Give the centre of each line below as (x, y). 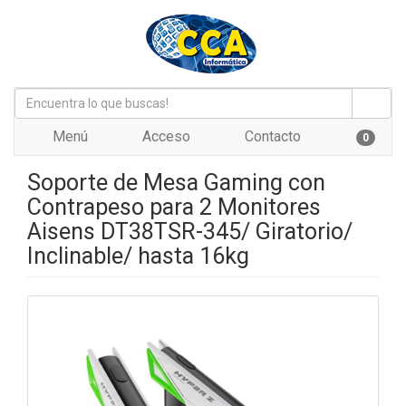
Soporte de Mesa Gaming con (176, 183)
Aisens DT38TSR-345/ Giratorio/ (190, 232)
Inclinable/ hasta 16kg (138, 256)
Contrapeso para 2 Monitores (174, 207)
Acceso (164, 136)
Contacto (271, 136)
